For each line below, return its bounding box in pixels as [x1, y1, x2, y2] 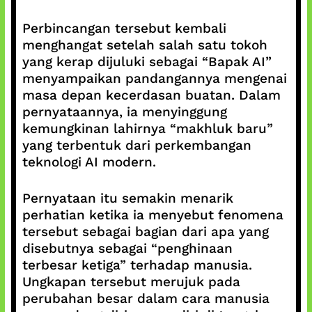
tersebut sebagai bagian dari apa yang [22, 224, 269, 240]
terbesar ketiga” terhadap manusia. [22, 257, 252, 273]
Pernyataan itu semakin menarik [22, 190, 233, 206]
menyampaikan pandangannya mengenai [22, 70, 287, 86]
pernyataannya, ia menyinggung [22, 103, 227, 120]
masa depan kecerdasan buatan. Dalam [22, 86, 281, 103]
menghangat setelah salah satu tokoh [22, 36, 267, 53]
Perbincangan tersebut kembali [22, 19, 226, 36]
